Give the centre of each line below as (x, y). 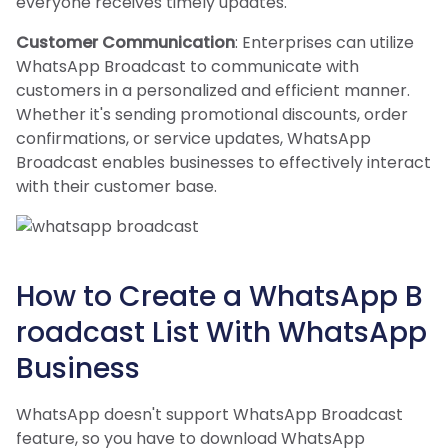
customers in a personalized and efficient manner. (213, 90)
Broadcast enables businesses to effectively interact (223, 162)
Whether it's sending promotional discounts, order (212, 114)
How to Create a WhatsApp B (219, 296)
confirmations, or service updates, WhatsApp (193, 138)
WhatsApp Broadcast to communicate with (187, 66)
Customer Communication (125, 42)
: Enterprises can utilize (324, 42)
